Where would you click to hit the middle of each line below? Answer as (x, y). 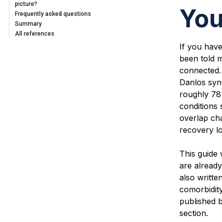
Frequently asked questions (53, 14)
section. (194, 213)
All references (35, 34)
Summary (28, 24)
